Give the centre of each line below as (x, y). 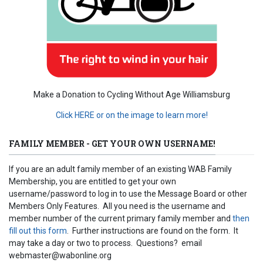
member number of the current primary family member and (121, 218)
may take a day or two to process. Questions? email (105, 243)
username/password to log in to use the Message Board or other (128, 193)
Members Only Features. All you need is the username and (117, 206)
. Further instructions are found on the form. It (153, 230)
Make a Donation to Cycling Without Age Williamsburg (131, 94)
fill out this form (38, 230)
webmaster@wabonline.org (61, 255)
